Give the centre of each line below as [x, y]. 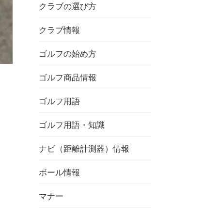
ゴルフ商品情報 [68, 78]
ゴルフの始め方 [68, 54]
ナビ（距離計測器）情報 [84, 149]
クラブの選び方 [68, 7]
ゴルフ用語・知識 [72, 125]
